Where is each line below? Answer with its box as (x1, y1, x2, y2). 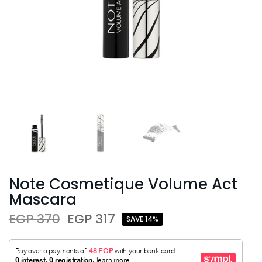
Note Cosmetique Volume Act (9, 173, 237, 195)
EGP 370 (9, 209, 60, 228)
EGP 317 (67, 209, 115, 228)
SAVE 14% (126, 213, 158, 224)
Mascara (9, 188, 77, 210)
